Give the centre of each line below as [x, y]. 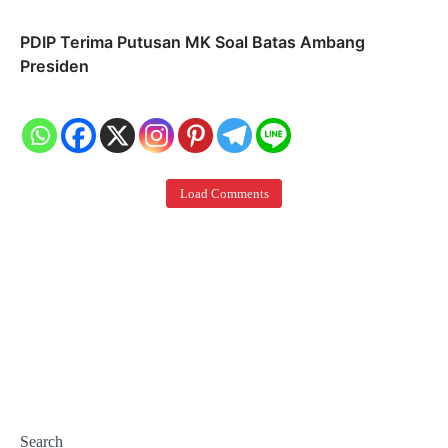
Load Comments [224, 193]
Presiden [54, 65]
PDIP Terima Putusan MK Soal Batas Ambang [192, 41]
